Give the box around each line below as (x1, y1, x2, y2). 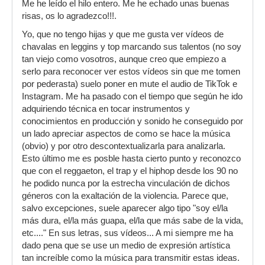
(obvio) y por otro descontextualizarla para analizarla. (22, 141, 225, 151)
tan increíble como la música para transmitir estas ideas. (22, 253, 240, 263)
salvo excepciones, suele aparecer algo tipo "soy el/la (22, 203, 228, 214)
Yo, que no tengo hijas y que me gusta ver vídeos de (22, 30, 224, 40)
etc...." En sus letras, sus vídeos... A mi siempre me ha (22, 228, 233, 238)
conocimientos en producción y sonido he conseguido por (22, 117, 243, 127)
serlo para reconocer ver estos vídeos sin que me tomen (22, 67, 240, 77)
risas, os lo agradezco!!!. (22, 11, 117, 21)
